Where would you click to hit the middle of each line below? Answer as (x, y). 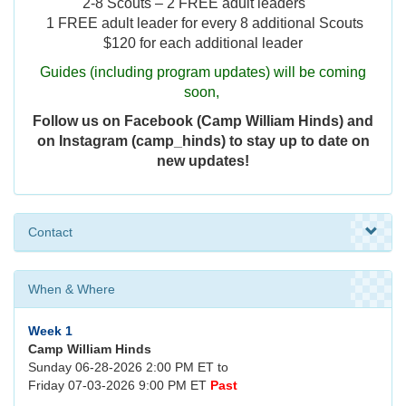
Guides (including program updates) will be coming (203, 72)
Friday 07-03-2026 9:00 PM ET (119, 386)
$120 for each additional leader (203, 43)
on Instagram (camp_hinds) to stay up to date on (203, 141)
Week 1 (50, 331)
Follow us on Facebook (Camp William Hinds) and (203, 121)
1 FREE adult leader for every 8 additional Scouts (203, 24)
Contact (50, 232)
